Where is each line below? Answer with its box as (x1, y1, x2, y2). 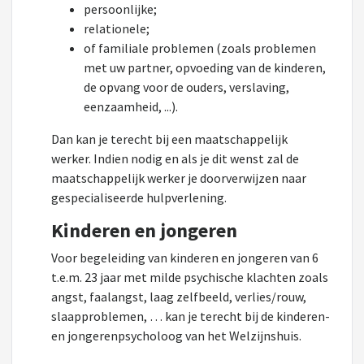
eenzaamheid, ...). (84, 98, 178, 115)
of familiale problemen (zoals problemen (84, 40, 316, 56)
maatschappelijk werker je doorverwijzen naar (51, 170, 306, 186)
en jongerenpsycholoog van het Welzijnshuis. (51, 327, 304, 344)
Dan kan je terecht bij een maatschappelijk (51, 131, 288, 147)
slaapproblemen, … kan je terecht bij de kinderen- (51, 308, 330, 324)
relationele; (84, 20, 149, 37)
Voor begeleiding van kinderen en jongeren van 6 (51, 249, 318, 266)
